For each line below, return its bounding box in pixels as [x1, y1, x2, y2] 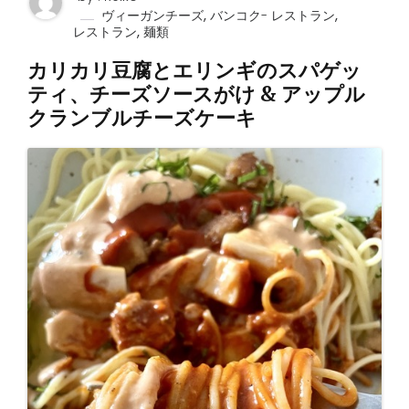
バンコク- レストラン [210, 6, 335, 25]
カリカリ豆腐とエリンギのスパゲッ [27, 58, 362, 83]
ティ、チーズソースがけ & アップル [27, 81, 365, 107]
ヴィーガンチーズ [101, 6, 204, 25]
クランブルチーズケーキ [27, 105, 257, 131]
